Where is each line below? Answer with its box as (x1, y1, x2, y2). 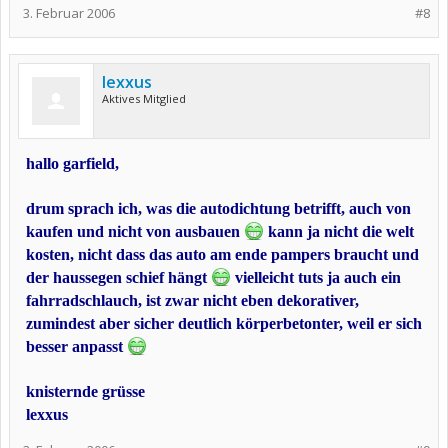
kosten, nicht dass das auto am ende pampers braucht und (26, 246, 419, 263)
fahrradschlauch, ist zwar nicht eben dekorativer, (26, 292, 359, 309)
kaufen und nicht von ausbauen (26, 223, 244, 240)
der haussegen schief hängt (26, 269, 211, 286)
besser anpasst (26, 338, 127, 355)
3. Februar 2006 (23, 4, 115, 22)
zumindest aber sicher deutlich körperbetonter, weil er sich (26, 315, 422, 332)
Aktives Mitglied (102, 91, 186, 106)
